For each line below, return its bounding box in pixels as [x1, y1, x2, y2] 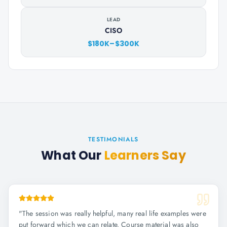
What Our [41, 147, 104, 164]
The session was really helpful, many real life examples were [22, 208, 206, 218]
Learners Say [104, 147, 186, 164]
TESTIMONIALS [88, 135, 139, 144]
